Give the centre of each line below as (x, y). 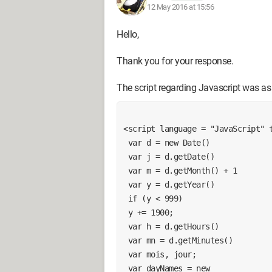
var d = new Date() (169, 142)
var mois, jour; (162, 254)
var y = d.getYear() (171, 184)
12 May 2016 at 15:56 (180, 7)
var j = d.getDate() (171, 156)
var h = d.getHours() (173, 226)
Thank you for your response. (175, 61)
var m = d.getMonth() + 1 (182, 170)
